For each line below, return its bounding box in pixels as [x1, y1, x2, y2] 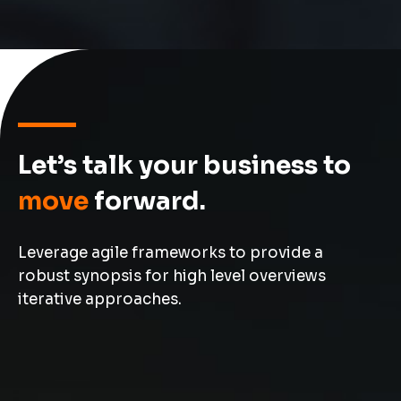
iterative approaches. [18, 289, 182, 309]
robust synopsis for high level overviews [18, 266, 326, 286]
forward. [89, 184, 206, 217]
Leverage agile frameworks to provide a [18, 243, 323, 262]
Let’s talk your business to [18, 149, 351, 181]
